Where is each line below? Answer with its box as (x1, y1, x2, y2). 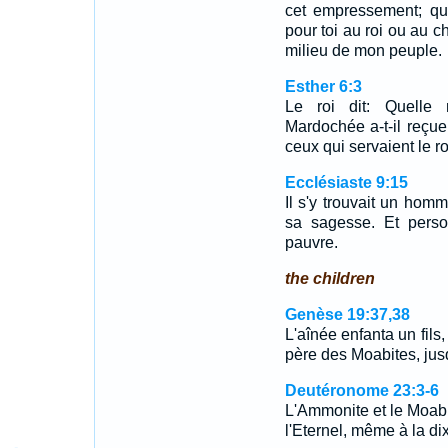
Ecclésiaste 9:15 (284, 174, 408, 191)
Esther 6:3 (284, 78, 362, 95)
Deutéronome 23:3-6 (284, 382, 439, 399)
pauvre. (284, 234, 338, 251)
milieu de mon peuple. (284, 42, 442, 59)
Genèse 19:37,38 (284, 306, 410, 323)
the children (284, 270, 375, 287)
